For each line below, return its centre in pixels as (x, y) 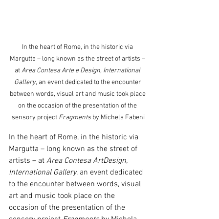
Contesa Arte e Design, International (89, 71)
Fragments (76, 118)
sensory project (35, 118)
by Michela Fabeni (119, 118)
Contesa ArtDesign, (97, 161)
